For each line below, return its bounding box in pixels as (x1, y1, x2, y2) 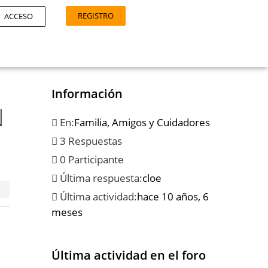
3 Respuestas (57, 134, 122, 148)
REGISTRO (78, 10, 114, 21)
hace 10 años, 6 (137, 190, 209, 203)
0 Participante (57, 153, 124, 166)
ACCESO (4, 11, 33, 22)
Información (51, 86, 123, 102)
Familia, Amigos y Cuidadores (74, 115, 210, 129)
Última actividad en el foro (51, 247, 206, 263)
